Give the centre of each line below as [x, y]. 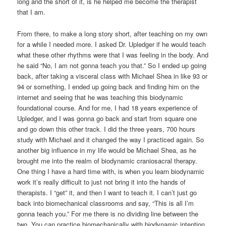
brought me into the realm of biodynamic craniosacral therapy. [107, 160]
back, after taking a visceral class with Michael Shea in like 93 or [112, 76]
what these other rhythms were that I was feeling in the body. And [113, 54]
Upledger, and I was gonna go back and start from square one [107, 118]
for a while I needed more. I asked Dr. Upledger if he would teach [112, 44]
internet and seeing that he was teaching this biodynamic [100, 97]
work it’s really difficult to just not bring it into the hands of [102, 182]
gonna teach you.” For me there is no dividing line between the [108, 213]
